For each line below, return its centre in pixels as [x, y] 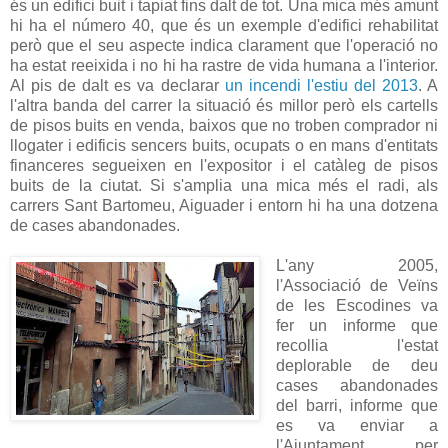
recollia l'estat [356, 345]
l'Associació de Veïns [356, 285]
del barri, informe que [356, 405]
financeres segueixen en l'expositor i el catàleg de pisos [224, 165]
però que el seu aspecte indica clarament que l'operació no [224, 45]
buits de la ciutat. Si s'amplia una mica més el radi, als [224, 185]
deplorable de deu [356, 365]
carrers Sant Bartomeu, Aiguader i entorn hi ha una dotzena [224, 205]
